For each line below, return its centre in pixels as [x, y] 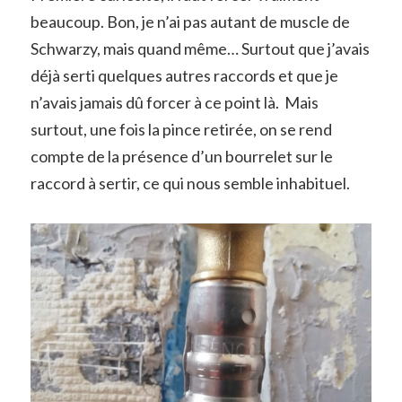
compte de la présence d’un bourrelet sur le [181, 156]
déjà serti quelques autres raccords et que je [184, 75]
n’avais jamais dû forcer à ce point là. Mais [174, 102]
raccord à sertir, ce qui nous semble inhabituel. [190, 183]
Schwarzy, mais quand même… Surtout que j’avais [200, 48]
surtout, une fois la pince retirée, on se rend [181, 129]
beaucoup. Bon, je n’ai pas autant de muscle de [190, 21]
